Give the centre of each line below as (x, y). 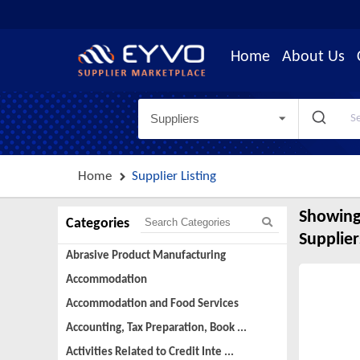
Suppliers (175, 118)
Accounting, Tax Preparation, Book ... (156, 328)
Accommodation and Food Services (152, 304)
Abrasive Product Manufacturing (146, 256)
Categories (98, 223)
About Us (313, 57)
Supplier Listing (174, 176)
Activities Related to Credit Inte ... (150, 352)
